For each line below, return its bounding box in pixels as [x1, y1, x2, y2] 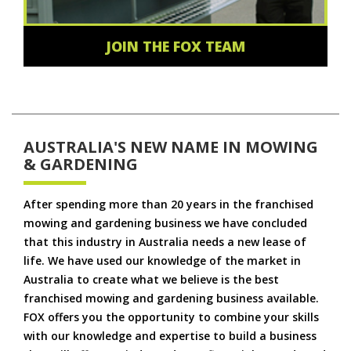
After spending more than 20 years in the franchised [24, 196, 313, 212]
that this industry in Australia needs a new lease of [24, 233, 306, 249]
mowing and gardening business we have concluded [24, 215, 307, 230]
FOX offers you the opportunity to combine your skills [24, 309, 319, 324]
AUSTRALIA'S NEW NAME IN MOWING [24, 136, 318, 157]
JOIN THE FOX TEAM [106, 36, 245, 56]
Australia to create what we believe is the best [24, 271, 279, 287]
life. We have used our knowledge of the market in [24, 252, 301, 268]
